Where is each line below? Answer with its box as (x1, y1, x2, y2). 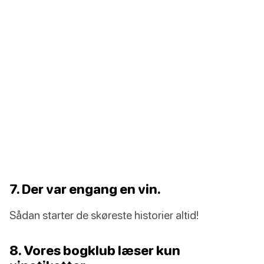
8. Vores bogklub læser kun (9, 242, 180, 259)
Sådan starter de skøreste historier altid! (9, 208, 199, 222)
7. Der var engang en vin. (9, 181, 161, 197)
